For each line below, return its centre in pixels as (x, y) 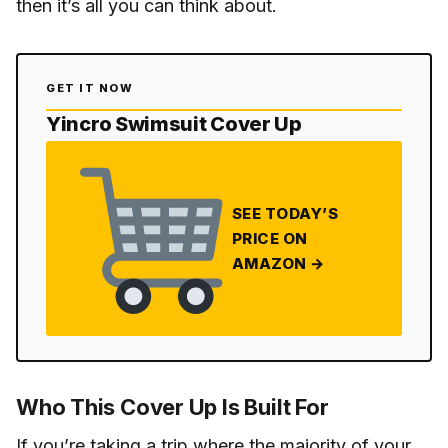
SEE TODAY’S (285, 214)
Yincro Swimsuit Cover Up (174, 123)
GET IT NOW (89, 87)
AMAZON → (278, 264)
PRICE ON (269, 239)
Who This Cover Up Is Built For (172, 407)
